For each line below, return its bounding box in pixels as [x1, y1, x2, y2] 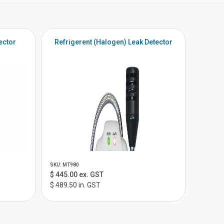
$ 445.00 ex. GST [50, 170, 104, 178]
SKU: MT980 [50, 162, 79, 167]
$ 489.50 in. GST [50, 181, 101, 189]
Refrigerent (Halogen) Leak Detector [54, 38, 172, 46]
